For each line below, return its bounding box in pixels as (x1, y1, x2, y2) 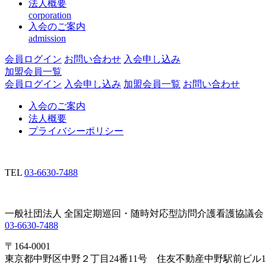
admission (28, 33, 66, 44)
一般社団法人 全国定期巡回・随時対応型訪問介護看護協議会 (5, 208, 264, 219)
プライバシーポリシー (28, 126, 123, 137)
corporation (28, 10, 71, 21)
